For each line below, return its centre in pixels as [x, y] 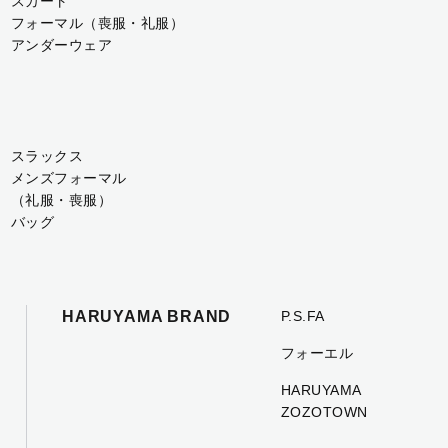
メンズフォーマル [69, 178]
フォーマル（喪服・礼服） [98, 23]
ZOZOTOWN [324, 412]
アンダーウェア [61, 45]
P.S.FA [303, 316]
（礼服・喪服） [61, 200]
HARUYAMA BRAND [147, 316]
